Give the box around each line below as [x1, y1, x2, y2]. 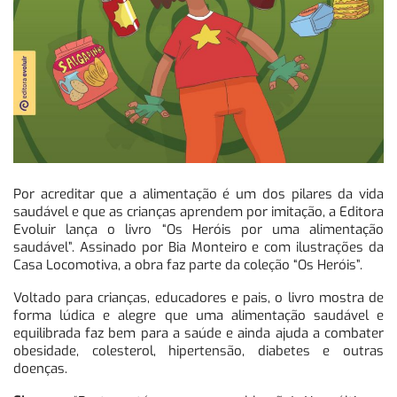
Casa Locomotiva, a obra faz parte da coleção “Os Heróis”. [13, 256, 362, 275]
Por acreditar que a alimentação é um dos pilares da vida [13, 185, 384, 204]
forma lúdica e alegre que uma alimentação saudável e [13, 307, 384, 325]
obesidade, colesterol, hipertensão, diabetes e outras [13, 342, 384, 361]
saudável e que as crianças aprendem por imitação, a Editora [13, 203, 384, 222]
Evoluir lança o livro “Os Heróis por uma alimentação [13, 221, 384, 239]
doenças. [13, 360, 67, 378]
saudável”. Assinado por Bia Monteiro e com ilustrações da [13, 238, 384, 257]
